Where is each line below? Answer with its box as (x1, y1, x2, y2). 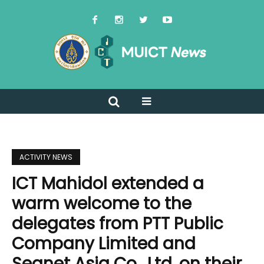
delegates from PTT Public (12, 212, 223, 236)
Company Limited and (12, 232, 196, 256)
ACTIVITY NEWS (19, 152, 72, 163)
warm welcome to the (12, 192, 192, 216)
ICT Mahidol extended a (12, 172, 204, 196)
